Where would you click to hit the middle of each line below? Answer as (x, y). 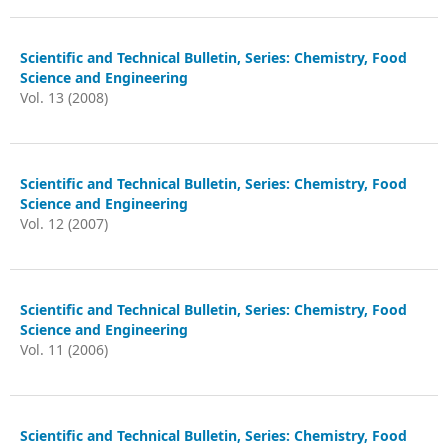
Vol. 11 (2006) (64, 349)
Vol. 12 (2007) (64, 223)
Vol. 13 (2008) (64, 97)
